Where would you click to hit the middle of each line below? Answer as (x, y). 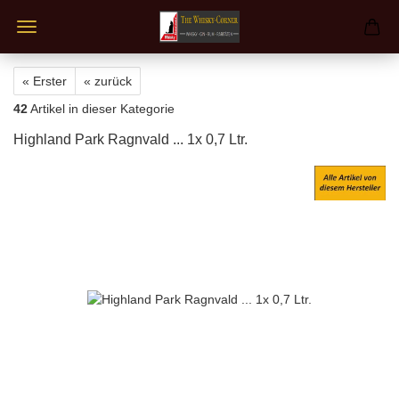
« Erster (45, 81)
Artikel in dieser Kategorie (101, 109)
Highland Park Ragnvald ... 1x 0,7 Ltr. (130, 139)
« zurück (108, 81)
